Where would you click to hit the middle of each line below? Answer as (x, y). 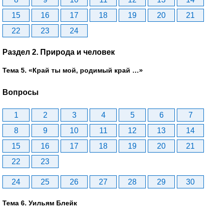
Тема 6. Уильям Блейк (40, 203)
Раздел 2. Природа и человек (59, 52)
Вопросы (21, 92)
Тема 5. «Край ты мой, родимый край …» (73, 70)
